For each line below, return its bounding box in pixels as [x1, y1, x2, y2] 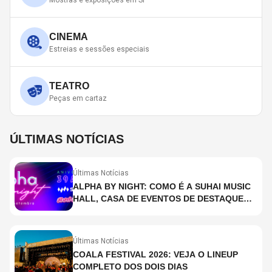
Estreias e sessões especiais [49, 45, 149, 54]
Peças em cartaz [49, 94, 107, 103]
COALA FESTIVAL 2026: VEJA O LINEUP [73, 250, 238, 260]
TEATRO [49, 81, 89, 92]
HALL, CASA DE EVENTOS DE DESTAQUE [73, 194, 243, 204]
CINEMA [49, 32, 88, 42]
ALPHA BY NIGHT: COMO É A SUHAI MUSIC [73, 182, 251, 192]
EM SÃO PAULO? [73, 206, 143, 216]
